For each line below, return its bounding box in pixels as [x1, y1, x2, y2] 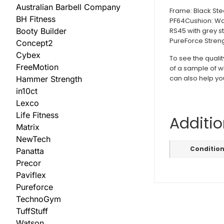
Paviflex [16, 170, 46, 180]
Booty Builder [16, 26, 66, 36]
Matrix [16, 122, 39, 132]
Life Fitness [16, 110, 58, 120]
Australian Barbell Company [16, 2, 120, 12]
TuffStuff [16, 206, 48, 216]
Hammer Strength [16, 74, 82, 84]
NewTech [16, 134, 50, 144]
